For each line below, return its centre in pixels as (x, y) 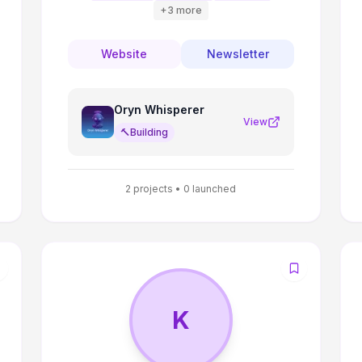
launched (213, 189)
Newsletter (238, 54)
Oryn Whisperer (159, 109)
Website (124, 54)
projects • (158, 189)
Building (149, 132)
